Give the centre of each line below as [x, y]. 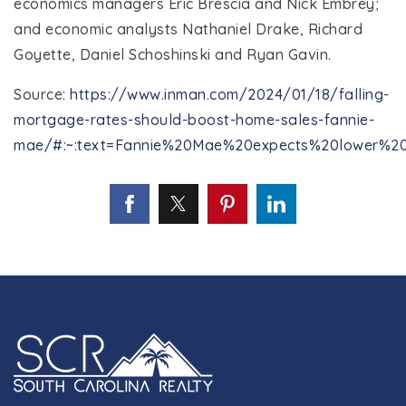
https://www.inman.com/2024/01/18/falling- [230, 94]
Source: [42, 94]
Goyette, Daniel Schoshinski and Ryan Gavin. [173, 54]
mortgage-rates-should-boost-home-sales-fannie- [194, 119]
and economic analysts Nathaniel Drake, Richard [188, 29]
